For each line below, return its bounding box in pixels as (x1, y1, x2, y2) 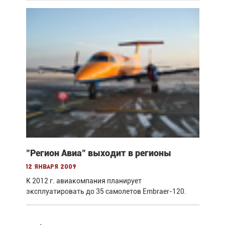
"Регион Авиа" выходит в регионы (26, 147, 171, 158)
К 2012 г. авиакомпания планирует (26, 176, 142, 185)
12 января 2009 (26, 163, 76, 170)
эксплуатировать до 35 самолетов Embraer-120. (26, 187, 186, 195)
